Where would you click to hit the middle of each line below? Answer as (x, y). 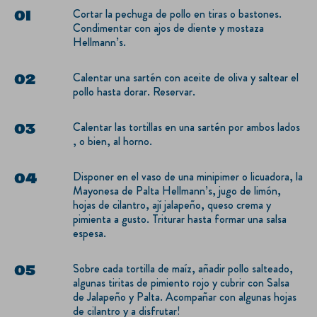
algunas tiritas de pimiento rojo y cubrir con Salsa (181, 282)
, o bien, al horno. (113, 141)
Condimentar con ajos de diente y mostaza (168, 28)
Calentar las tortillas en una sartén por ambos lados (186, 127)
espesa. (90, 233)
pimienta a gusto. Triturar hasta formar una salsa (180, 219)
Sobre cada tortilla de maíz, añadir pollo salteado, (183, 268)
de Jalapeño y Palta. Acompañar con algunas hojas (185, 296)
